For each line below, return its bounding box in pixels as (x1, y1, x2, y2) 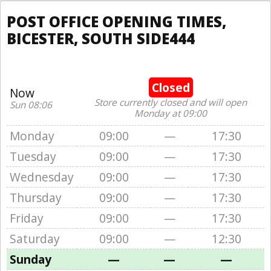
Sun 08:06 (10, 99, 52, 111)
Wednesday (10, 169, 74, 185)
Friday (10, 210, 44, 226)
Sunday (10, 251, 51, 267)
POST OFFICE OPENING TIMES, (7, 11, 226, 31)
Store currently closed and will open (94, 96, 247, 109)
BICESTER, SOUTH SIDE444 (7, 28, 195, 48)
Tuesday (10, 148, 56, 165)
